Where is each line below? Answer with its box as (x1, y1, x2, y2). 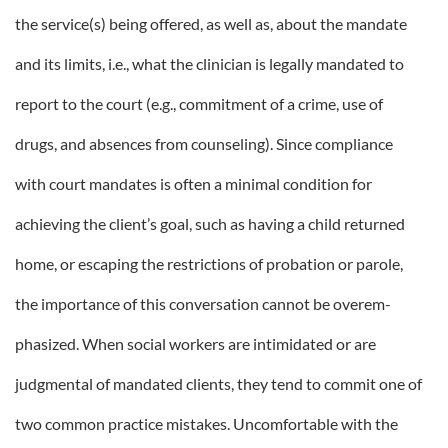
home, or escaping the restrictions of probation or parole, (15, 254, 403, 273)
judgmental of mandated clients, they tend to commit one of (15, 374, 422, 393)
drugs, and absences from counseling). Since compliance (15, 134, 393, 153)
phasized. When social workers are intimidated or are (15, 334, 376, 353)
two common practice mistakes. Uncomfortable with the (15, 414, 398, 433)
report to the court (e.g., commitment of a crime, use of (15, 94, 383, 113)
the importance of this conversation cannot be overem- (15, 294, 391, 313)
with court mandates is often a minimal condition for (15, 174, 372, 193)
